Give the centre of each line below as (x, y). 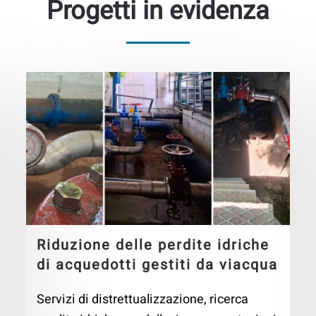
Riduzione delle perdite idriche (153, 245)
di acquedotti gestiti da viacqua (158, 265)
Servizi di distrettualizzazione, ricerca (143, 300)
